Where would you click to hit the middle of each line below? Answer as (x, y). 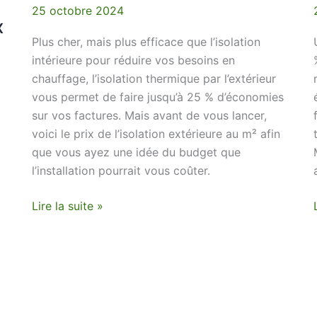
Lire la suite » (68, 206)
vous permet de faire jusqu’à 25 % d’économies (158, 97)
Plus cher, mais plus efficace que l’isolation (146, 42)
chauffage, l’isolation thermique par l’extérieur (154, 79)
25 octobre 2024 (78, 10)
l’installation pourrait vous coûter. (121, 171)
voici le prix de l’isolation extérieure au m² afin (156, 134)
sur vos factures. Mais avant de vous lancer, (150, 116)
